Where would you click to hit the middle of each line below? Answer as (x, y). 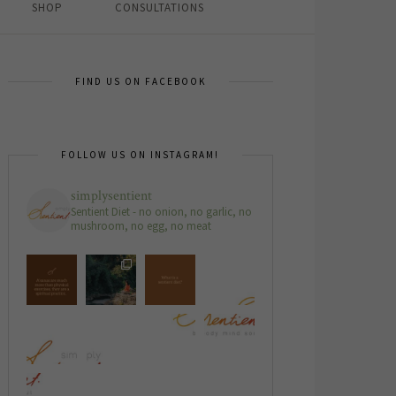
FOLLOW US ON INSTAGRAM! (140, 155)
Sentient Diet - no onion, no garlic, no (161, 212)
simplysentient (111, 196)
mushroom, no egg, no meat (141, 226)
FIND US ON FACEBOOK (140, 81)
